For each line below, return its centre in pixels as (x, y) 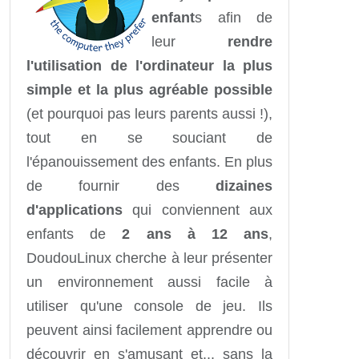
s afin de (234, 17)
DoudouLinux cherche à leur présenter (149, 258)
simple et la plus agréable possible (149, 89)
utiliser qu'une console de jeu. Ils (149, 306)
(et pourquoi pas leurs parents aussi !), (149, 113)
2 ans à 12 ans (188, 234)
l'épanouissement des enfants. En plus (149, 161)
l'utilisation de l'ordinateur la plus (149, 65)
